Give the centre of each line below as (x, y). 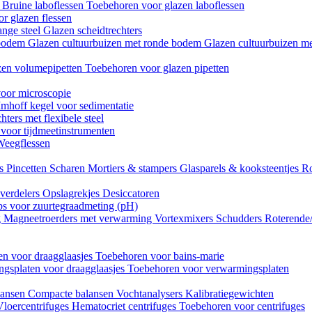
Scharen (69, 168)
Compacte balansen (72, 293)
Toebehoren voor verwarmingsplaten (208, 268)
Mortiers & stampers (134, 168)
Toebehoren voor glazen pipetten (157, 68)
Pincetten (28, 168)
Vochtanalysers (151, 293)
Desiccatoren (131, 193)
